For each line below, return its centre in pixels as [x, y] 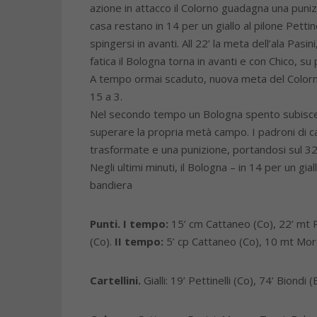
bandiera [111, 185]
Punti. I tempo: [129, 224]
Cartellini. [115, 280]
